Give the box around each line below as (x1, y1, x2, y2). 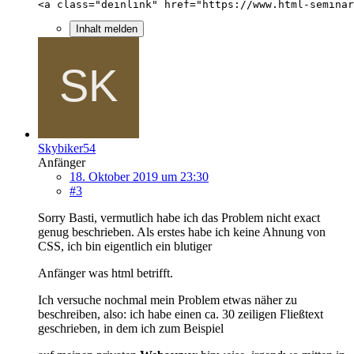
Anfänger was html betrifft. (38, 265, 173, 280)
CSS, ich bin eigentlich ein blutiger (38, 239, 212, 253)
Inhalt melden (76, 22, 137, 35)
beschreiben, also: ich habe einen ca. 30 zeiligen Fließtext (38, 307, 323, 321)
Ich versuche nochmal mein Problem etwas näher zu (38, 292, 297, 307)
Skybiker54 (38, 141, 96, 155)
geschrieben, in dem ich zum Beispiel (38, 321, 224, 335)
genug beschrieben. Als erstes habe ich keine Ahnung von (38, 224, 326, 239)
